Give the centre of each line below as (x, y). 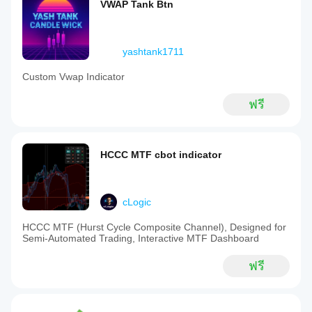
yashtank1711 (153, 52)
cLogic (137, 202)
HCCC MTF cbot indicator (161, 155)
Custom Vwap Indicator (73, 77)
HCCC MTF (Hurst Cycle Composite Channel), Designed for (154, 227)
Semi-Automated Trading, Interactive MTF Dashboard (141, 238)
